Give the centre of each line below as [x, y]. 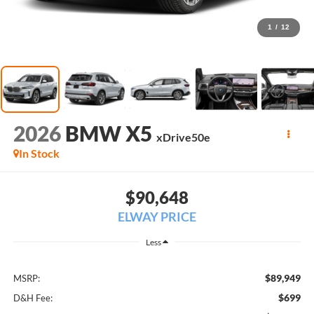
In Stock [39, 153]
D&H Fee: [33, 298]
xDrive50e [183, 137]
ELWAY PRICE [157, 216]
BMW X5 [108, 134]
